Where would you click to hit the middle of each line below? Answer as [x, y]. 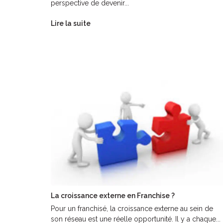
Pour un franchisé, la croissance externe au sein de [132, 208]
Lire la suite [71, 23]
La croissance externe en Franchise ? [113, 195]
